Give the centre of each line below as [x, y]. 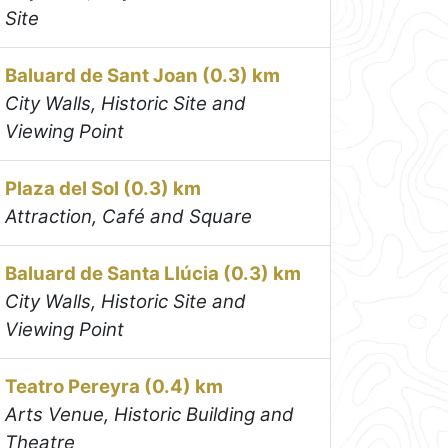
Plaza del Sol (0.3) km [103, 189]
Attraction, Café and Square [129, 217]
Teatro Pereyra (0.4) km [114, 387]
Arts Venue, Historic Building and [150, 415]
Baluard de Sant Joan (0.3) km [143, 76]
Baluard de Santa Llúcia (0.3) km [153, 274]
